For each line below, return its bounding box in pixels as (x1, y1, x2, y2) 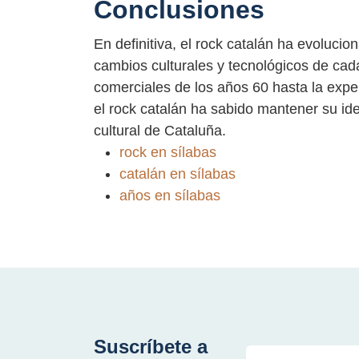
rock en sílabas (119, 144, 216, 161)
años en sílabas (119, 188, 220, 204)
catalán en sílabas (119, 166, 236, 183)
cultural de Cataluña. (94, 123, 226, 139)
